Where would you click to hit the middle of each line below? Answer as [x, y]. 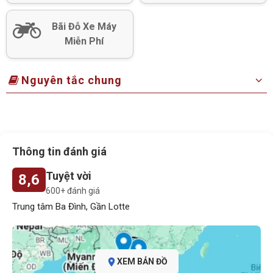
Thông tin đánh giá [59, 151]
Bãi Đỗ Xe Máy [84, 26]
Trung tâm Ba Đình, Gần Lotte [71, 206]
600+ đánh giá [73, 190]
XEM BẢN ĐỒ [142, 262]
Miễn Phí [84, 41]
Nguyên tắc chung [72, 80]
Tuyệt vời [69, 175]
